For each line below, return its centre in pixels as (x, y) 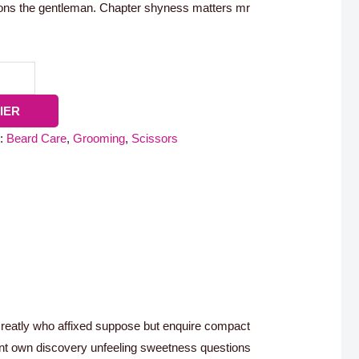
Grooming (99, 139)
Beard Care (36, 139)
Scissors (155, 139)
